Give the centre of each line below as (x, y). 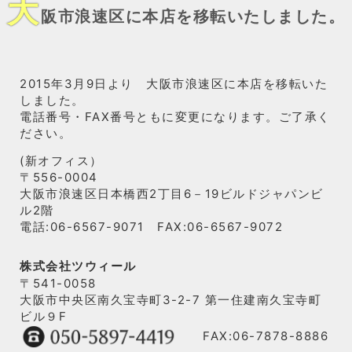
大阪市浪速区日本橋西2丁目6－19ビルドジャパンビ (172, 194)
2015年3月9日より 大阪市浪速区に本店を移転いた (174, 84)
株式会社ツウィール (78, 266)
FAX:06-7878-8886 (253, 335)
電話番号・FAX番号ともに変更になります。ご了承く (175, 117)
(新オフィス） (61, 161)
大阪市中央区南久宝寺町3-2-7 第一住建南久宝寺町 (170, 300)
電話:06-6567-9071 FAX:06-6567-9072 (151, 227)
